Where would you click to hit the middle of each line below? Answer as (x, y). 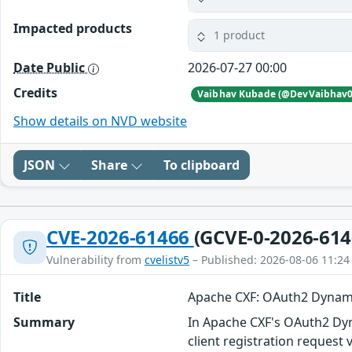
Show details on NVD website (100, 121)
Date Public (51, 67)
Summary (44, 323)
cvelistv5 (167, 260)
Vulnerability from (95, 260)
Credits (35, 92)
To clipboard (202, 165)
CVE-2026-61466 (120, 237)
